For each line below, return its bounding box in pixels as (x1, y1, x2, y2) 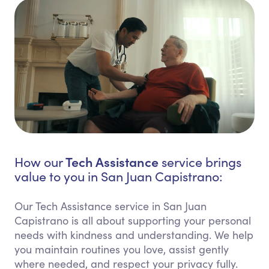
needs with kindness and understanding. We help (14, 228, 253, 243)
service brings (159, 153, 241, 171)
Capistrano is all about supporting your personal (14, 213, 251, 228)
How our (14, 153, 65, 171)
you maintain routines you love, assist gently (14, 242, 229, 257)
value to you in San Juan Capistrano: (14, 168, 223, 186)
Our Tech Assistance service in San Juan (14, 199, 207, 214)
